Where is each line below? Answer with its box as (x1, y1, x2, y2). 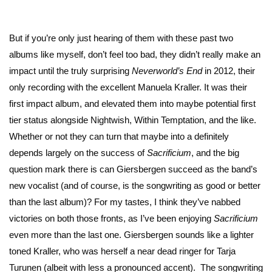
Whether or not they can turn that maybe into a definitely (9, 131, 229, 142)
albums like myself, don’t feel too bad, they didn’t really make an (9, 49, 260, 60)
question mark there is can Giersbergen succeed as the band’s (9, 164, 257, 175)
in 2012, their (202, 66, 255, 76)
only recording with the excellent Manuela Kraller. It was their (9, 82, 247, 93)
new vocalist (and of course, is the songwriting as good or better (9, 180, 260, 191)
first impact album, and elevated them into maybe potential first (9, 98, 256, 109)
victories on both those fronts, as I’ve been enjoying (9, 213, 214, 224)
